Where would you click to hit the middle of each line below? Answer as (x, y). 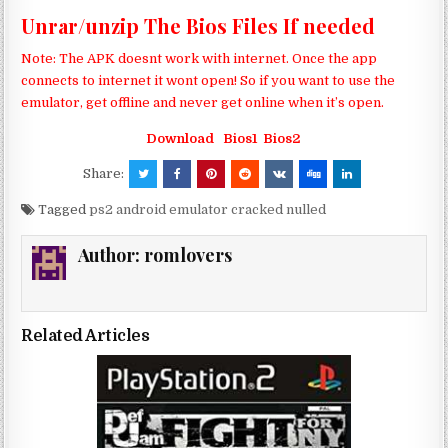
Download (179, 139)
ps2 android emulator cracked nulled (208, 210)
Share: (105, 174)
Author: (111, 255)
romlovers (188, 255)
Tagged (62, 210)
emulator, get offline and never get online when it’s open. (203, 102)
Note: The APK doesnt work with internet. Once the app (199, 58)
